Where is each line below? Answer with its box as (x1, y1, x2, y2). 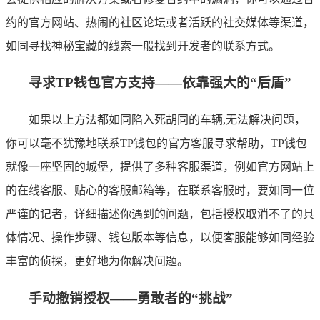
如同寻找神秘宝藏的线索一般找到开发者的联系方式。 (6, 39, 280, 52)
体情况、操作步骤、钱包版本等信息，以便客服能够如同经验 (6, 231, 314, 244)
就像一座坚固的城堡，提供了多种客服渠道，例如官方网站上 (6, 161, 314, 173)
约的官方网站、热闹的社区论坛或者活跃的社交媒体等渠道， (6, 16, 314, 29)
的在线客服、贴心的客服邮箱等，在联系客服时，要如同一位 (6, 184, 314, 196)
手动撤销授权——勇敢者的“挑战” (29, 290, 233, 306)
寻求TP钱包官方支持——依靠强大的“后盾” (29, 75, 291, 91)
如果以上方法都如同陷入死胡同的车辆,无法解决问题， (29, 114, 306, 126)
